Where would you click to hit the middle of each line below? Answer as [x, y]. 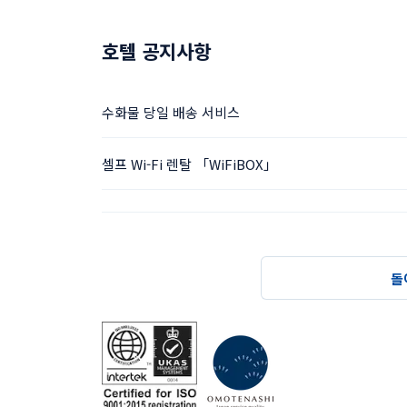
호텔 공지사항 [156, 51]
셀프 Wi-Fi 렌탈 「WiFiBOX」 [189, 164]
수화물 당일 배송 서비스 [171, 112]
